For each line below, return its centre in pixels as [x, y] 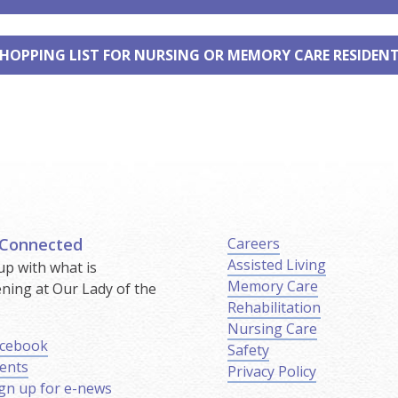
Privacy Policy [271, 371]
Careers [253, 243]
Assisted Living [276, 264]
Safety [248, 350]
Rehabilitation [274, 307]
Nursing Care [272, 328]
